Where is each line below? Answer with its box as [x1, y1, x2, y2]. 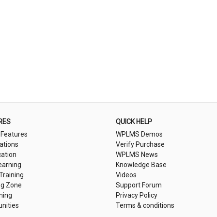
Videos [116, 171, 137, 179]
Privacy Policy [116, 191, 157, 199]
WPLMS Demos [116, 130, 163, 138]
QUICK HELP [116, 118, 152, 125]
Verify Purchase [116, 140, 165, 148]
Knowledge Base [116, 161, 167, 169]
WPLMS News [116, 151, 158, 158]
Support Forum [116, 181, 162, 189]
